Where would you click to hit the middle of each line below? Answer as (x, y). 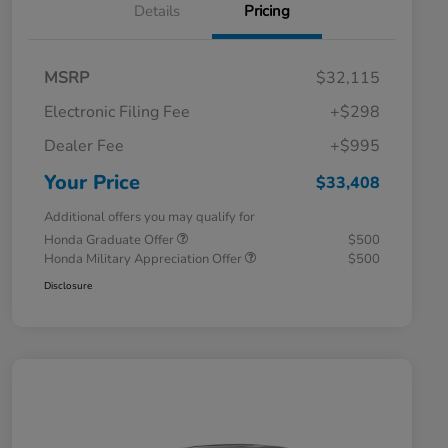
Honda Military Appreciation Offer (144, 258)
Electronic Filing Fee (117, 111)
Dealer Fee (84, 145)
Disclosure (68, 285)
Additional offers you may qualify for (149, 216)
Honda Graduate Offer (110, 239)
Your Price (92, 182)
